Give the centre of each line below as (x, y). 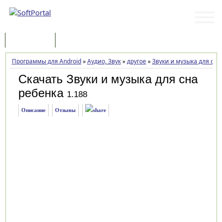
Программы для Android (46, 61)
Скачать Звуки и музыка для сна (108, 79)
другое (136, 61)
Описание (33, 110)
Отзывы (65, 110)
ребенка (41, 93)
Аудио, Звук (104, 61)
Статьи (76, 41)
